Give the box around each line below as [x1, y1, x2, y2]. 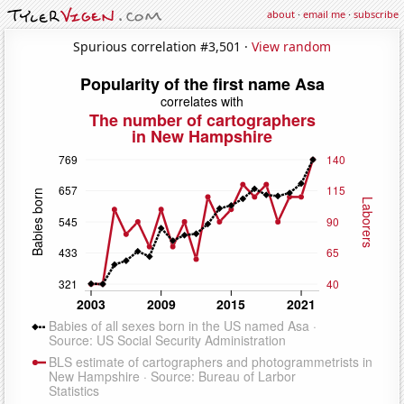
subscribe [353, 7, 399, 21]
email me [303, 7, 345, 21]
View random [252, 37, 331, 55]
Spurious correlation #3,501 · [73, 37, 252, 55]
